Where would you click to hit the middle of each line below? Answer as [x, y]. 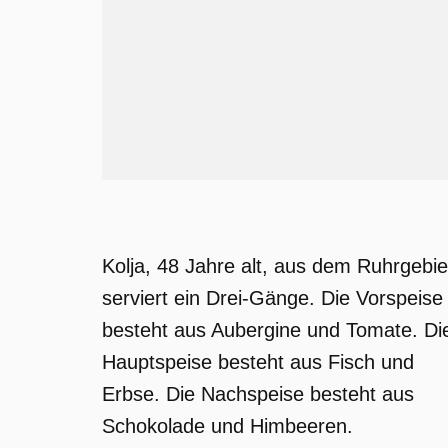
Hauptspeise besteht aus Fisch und [258, 362]
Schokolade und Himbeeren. [227, 426]
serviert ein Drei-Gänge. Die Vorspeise [272, 298]
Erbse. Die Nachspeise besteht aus [258, 394]
